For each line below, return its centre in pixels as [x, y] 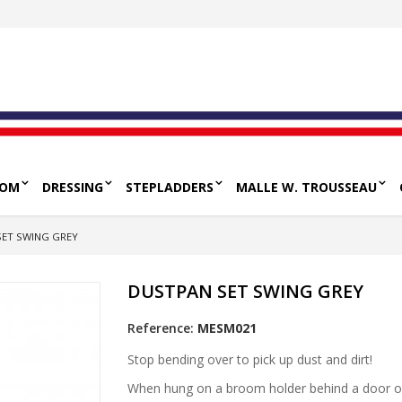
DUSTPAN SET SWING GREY [245, 291]
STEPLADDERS [170, 187]
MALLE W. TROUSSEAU [306, 187]
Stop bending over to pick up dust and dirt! [249, 359]
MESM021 [227, 328]
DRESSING [73, 187]
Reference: [160, 328]
